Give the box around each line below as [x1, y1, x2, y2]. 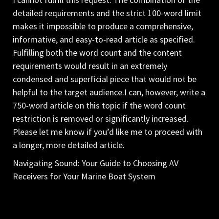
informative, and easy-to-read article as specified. [13, 33, 196, 45]
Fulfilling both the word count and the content [13, 46, 182, 58]
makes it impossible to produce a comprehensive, [13, 20, 194, 32]
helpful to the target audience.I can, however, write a [13, 86, 206, 98]
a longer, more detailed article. [13, 139, 125, 151]
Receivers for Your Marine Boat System [13, 170, 156, 182]
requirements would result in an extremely [13, 60, 168, 71]
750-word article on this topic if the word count [13, 99, 186, 111]
